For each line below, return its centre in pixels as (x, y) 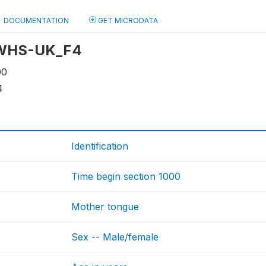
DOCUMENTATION (36, 20)
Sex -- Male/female (115, 237)
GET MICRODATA (127, 20)
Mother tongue (105, 207)
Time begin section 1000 (126, 176)
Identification (100, 146)
